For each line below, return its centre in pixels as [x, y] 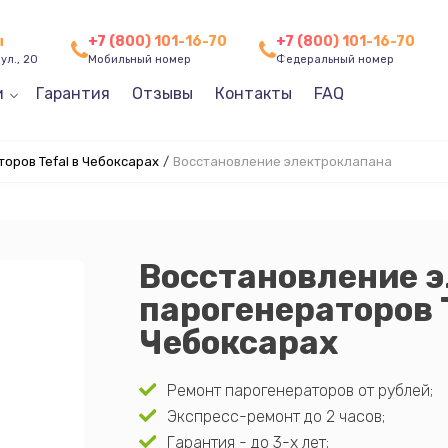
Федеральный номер [334, 59]
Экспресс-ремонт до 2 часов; [275, 416]
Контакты [253, 93]
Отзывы [162, 93]
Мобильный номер [139, 59]
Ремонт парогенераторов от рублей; [299, 390]
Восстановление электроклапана [282, 161]
